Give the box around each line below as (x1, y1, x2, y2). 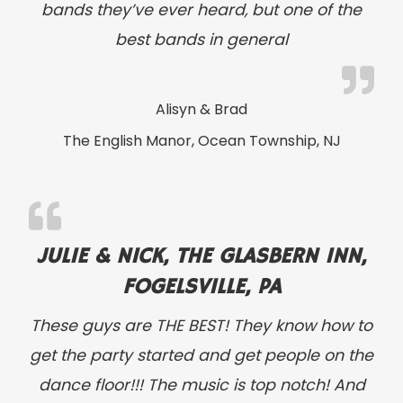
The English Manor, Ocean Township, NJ (62, 130, 341, 152)
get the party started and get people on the (30, 345, 373, 367)
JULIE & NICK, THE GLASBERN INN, (37, 243, 366, 271)
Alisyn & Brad (156, 99, 247, 121)
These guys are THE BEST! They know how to (31, 315, 372, 337)
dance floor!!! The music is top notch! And (38, 374, 365, 397)
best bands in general (115, 29, 288, 51)
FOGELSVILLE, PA (122, 273, 281, 301)
